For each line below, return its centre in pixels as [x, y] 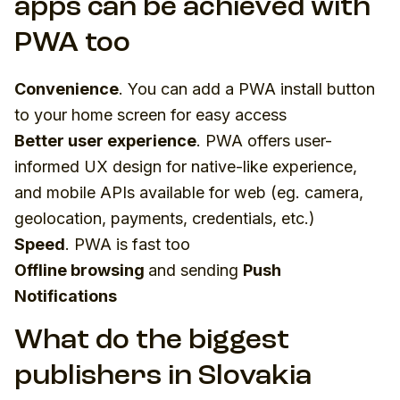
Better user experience [105, 141]
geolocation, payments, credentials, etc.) [165, 219]
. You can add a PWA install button [247, 89]
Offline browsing [81, 271]
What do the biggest [152, 342]
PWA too [72, 44]
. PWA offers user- [264, 141]
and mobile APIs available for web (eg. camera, [189, 193]
